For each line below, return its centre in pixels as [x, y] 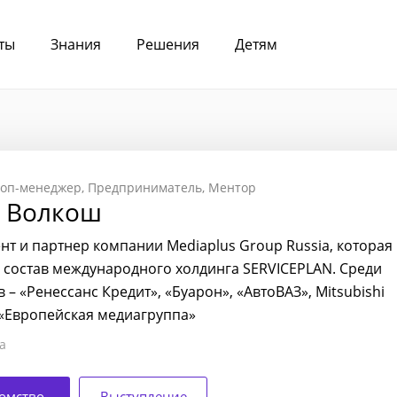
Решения [168, 44]
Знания [76, 44]
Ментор [232, 187]
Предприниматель [145, 187]
